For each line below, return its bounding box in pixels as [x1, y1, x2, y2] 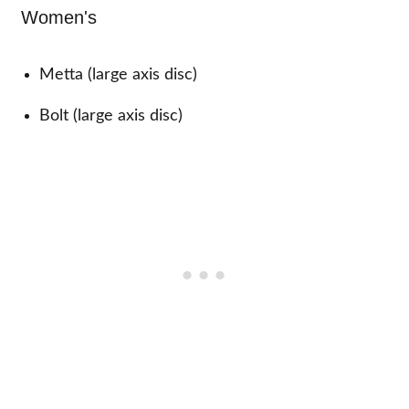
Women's [21, 6, 98, 27]
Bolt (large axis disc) [39, 107, 184, 124]
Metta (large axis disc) [39, 66, 198, 83]
